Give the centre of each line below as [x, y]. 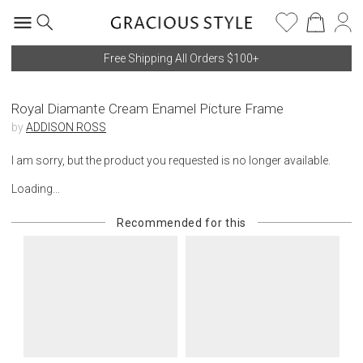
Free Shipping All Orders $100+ [181, 58]
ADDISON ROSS [66, 127]
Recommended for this [181, 223]
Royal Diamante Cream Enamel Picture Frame [147, 109]
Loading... [36, 189]
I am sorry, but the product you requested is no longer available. [171, 160]
